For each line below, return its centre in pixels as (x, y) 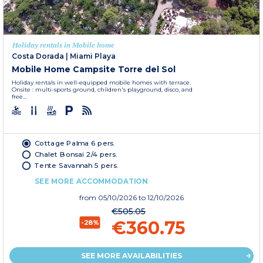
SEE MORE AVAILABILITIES (131, 255)
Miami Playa (93, 56)
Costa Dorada (38, 56)
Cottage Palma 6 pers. (75, 143)
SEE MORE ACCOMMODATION (91, 181)
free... (19, 96)
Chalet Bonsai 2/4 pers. (76, 154)
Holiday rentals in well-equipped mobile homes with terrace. (101, 82)
